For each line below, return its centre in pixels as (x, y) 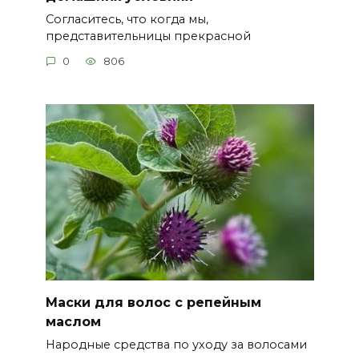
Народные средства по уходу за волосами (176, 345)
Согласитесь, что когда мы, (127, 19)
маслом (73, 322)
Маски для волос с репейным (153, 303)
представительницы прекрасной (148, 36)
